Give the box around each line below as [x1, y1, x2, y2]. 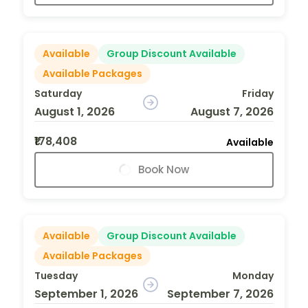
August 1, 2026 [34, 103, 115, 120]
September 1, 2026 [34, 285, 138, 302]
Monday [232, 268, 274, 283]
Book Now [138, 162, 189, 177]
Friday [241, 86, 274, 100]
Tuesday [34, 268, 78, 283]
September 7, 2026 [166, 285, 274, 302]
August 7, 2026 [190, 103, 274, 120]
